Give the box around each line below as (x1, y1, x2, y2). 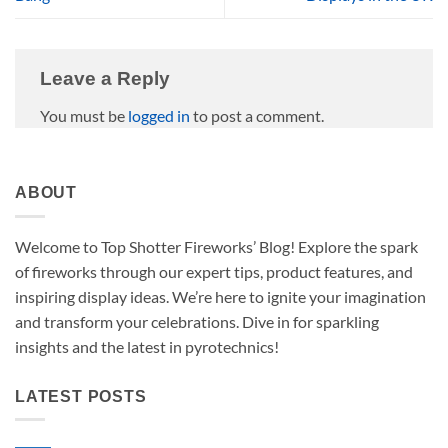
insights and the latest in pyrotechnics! (15, 336, 279, 356)
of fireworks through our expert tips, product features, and (15, 261, 413, 281)
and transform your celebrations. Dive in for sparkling (15, 311, 379, 331)
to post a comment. (190, 106, 324, 126)
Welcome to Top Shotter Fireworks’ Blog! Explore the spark (15, 236, 418, 256)
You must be (40, 106, 128, 126)
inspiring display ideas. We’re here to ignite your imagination (15, 286, 426, 306)
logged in (128, 106, 190, 126)
